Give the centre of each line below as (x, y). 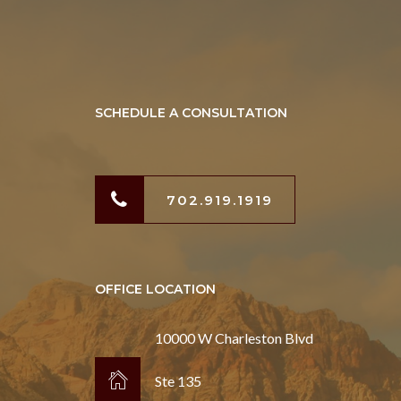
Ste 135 (179, 381)
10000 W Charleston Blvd (235, 338)
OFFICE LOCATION (155, 289)
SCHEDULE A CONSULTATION (191, 113)
